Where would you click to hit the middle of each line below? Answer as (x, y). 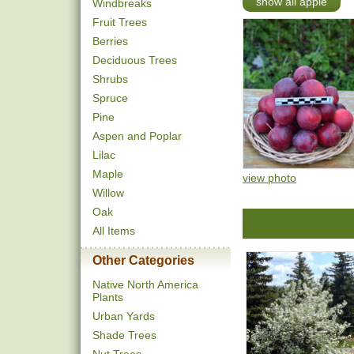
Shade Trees (124, 335)
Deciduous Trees (135, 60)
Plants (108, 297)
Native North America (145, 284)
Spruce (110, 98)
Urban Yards (124, 316)
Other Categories (143, 260)
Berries (110, 41)
